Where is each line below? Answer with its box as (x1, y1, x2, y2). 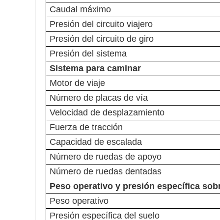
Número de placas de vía (50, 93, 148, 103)
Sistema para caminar (50, 63, 141, 74)
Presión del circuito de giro (50, 34, 154, 44)
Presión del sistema (50, 49, 127, 59)
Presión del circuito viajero (50, 19, 153, 29)
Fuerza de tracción (50, 122, 123, 133)
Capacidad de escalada (50, 137, 142, 147)
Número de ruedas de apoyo (50, 152, 162, 162)
